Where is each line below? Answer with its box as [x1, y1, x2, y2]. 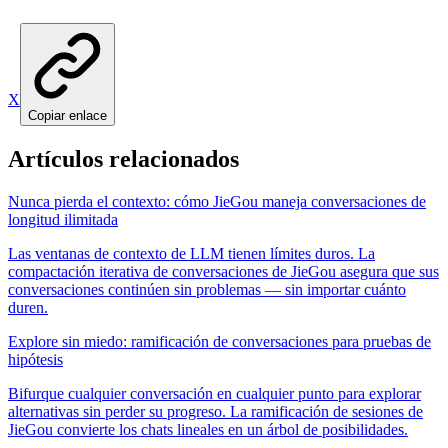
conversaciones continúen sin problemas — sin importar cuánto [8, 281, 406, 299]
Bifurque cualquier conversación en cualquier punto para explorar [8, 385, 421, 403]
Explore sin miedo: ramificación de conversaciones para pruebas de [8, 333, 431, 351]
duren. [8, 299, 48, 317]
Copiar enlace [28, 108, 107, 124]
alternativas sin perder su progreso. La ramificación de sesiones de [8, 403, 423, 421]
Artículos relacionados [8, 146, 239, 173]
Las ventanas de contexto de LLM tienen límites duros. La [8, 245, 375, 263]
